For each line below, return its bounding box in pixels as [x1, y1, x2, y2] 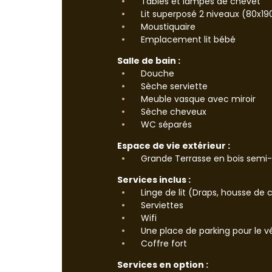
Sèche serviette [138, 80, 208, 92]
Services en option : [117, 258, 208, 271]
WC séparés [138, 118, 192, 131]
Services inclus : [117, 173, 191, 186]
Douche [138, 67, 174, 80]
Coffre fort [138, 237, 187, 250]
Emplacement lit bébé [138, 33, 236, 46]
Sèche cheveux [138, 105, 206, 118]
